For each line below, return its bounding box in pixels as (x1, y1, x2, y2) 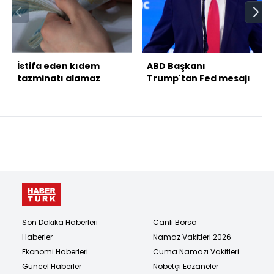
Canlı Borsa (153, 217, 197, 228)
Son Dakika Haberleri (22, 217, 98, 228)
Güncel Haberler (22, 261, 81, 272)
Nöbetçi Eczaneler (153, 261, 218, 272)
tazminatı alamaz (17, 72, 100, 84)
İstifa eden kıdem (17, 59, 100, 72)
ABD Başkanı (147, 59, 206, 72)
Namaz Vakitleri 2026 (153, 231, 231, 242)
